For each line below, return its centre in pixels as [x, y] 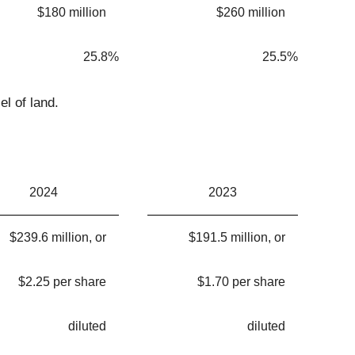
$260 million [251, 13]
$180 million [72, 13]
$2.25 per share [62, 282]
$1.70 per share [241, 282]
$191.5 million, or [237, 238]
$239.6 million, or [58, 238]
